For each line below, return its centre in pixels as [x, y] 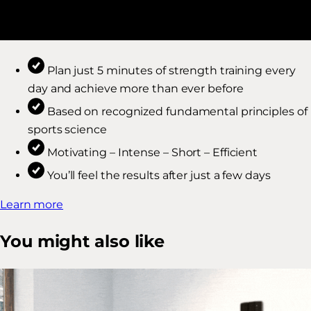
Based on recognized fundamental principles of [177, 111]
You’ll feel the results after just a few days [159, 175]
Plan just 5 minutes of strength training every [171, 70]
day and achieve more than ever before [136, 88]
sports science [67, 129]
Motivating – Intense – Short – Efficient [152, 152]
